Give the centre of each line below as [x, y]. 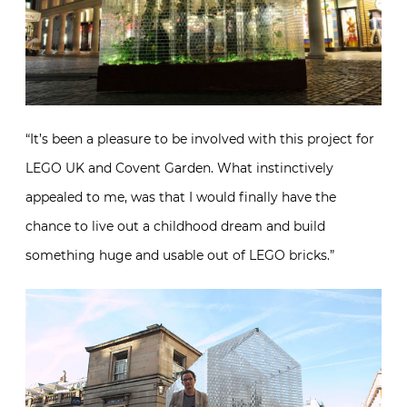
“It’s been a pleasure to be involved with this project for [200, 139]
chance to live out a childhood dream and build [175, 226]
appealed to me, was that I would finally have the [181, 197]
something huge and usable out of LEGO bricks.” [180, 255]
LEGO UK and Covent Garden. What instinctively [179, 168]
